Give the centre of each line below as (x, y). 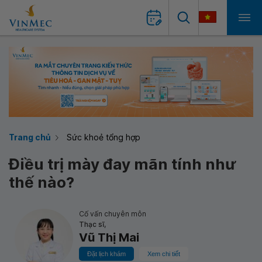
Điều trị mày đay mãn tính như (122, 164)
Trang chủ (30, 137)
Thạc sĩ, (92, 224)
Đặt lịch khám (106, 254)
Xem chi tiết (164, 254)
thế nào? (42, 182)
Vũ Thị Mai (109, 237)
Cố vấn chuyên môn (113, 214)
